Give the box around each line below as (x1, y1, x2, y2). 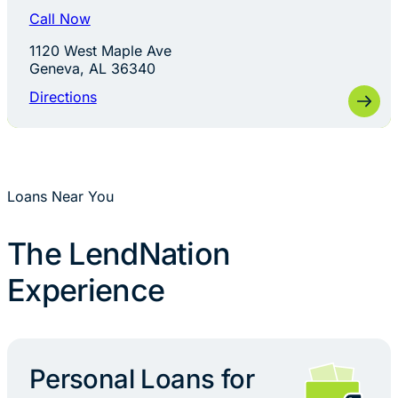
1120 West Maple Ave (28, 41, 171, 60)
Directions (28, 88, 97, 107)
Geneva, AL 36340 (28, 59, 155, 77)
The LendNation (7, 235, 231, 273)
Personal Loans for (28, 363, 255, 395)
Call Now (28, 9, 91, 28)
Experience (7, 272, 165, 309)
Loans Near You (7, 187, 114, 205)
